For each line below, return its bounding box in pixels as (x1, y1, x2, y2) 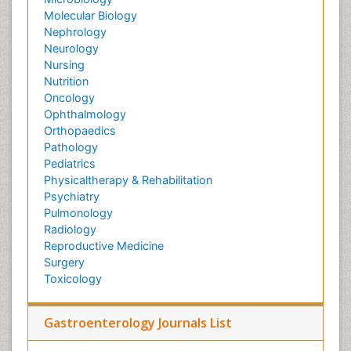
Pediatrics (44, 157, 96, 170)
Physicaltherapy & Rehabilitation (44, 173, 212, 186)
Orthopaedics (44, 124, 116, 137)
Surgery (44, 255, 85, 269)
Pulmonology (44, 206, 113, 219)
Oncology (44, 91, 95, 104)
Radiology (44, 223, 96, 236)
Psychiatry (44, 190, 100, 203)
